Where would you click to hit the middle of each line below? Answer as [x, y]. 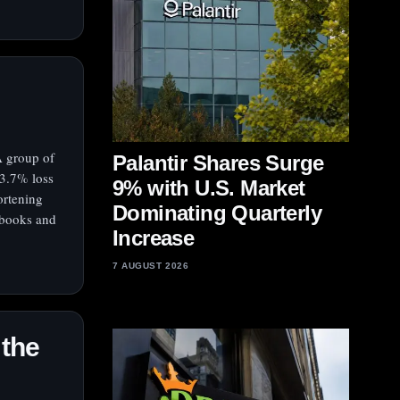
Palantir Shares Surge [218, 163]
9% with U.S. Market [209, 188]
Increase [154, 238]
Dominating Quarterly [217, 213]
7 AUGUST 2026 [151, 266]
